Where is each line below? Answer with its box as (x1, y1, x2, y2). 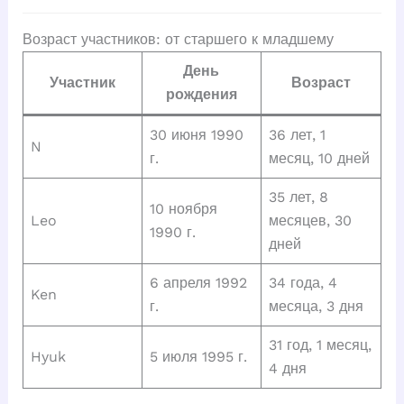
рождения (165, 85, 237, 103)
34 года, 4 (268, 273, 337, 291)
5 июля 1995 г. (149, 347, 247, 365)
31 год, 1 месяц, (268, 335, 372, 353)
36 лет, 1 (268, 125, 326, 143)
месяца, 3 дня (268, 297, 363, 315)
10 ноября (149, 199, 217, 217)
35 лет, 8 (268, 188, 328, 206)
